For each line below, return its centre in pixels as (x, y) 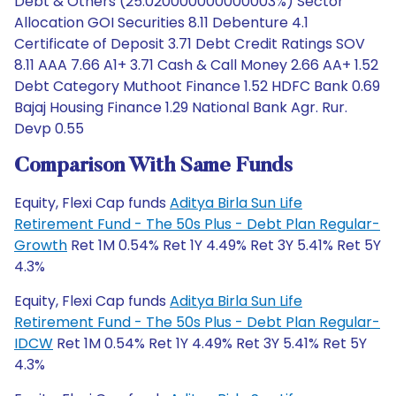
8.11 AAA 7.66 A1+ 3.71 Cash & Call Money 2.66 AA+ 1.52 (196, 65)
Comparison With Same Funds (153, 166)
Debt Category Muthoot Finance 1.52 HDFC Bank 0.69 (197, 86)
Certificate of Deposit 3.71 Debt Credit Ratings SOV (190, 44)
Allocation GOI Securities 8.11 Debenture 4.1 (161, 23)
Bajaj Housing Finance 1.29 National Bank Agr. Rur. (181, 107)
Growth (41, 245)
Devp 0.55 (49, 129)
